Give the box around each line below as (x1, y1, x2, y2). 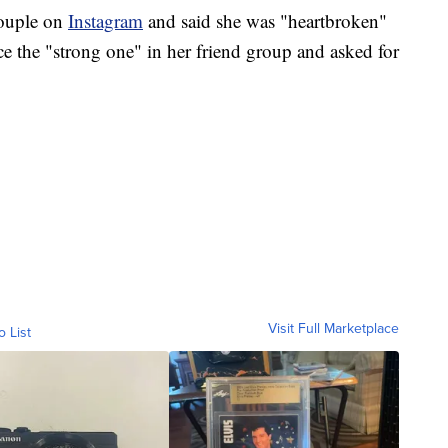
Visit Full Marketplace (268, 317, 399, 339)
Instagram (68, 7, 143, 33)
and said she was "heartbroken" (143, 7, 387, 33)
